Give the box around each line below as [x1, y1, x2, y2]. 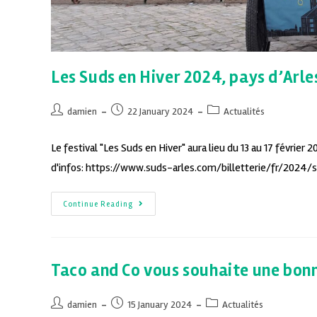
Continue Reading [63, 199, 133, 209]
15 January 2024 [127, 298, 192, 311]
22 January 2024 [127, 105, 193, 117]
